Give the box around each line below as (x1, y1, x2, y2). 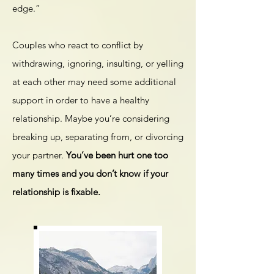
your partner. (12, 149, 66, 161)
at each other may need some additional (12, 76, 176, 87)
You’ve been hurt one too (66, 149, 168, 161)
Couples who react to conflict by (12, 39, 143, 51)
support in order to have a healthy (12, 94, 149, 106)
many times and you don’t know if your (12, 168, 168, 179)
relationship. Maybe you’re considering (12, 113, 169, 124)
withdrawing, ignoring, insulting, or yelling (12, 57, 183, 69)
